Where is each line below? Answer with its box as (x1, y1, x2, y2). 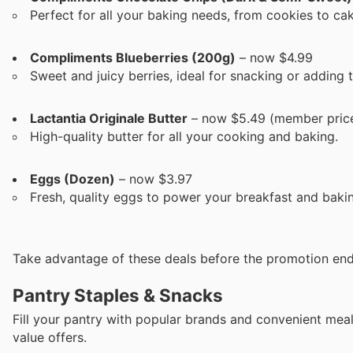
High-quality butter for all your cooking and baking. (30, 128, 338, 145)
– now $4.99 (236, 50, 313, 66)
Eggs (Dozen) (30, 171, 115, 188)
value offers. (13, 329, 87, 346)
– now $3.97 (115, 171, 192, 188)
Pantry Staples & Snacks (13, 284, 223, 307)
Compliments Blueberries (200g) (30, 50, 236, 66)
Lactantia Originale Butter (30, 110, 188, 127)
